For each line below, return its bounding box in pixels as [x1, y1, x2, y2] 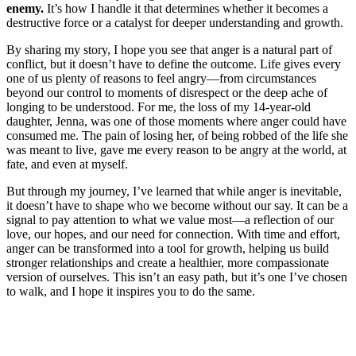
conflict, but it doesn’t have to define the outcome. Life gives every [6, 56, 341, 71]
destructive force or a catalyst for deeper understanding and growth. [6, 15, 343, 29]
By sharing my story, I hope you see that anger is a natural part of [6, 42, 332, 56]
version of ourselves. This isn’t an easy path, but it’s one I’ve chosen [6, 269, 347, 284]
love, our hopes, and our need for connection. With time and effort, [6, 226, 340, 241]
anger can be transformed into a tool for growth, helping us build [6, 241, 329, 255]
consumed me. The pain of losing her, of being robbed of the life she [6, 128, 348, 142]
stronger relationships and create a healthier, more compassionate [6, 255, 329, 269]
